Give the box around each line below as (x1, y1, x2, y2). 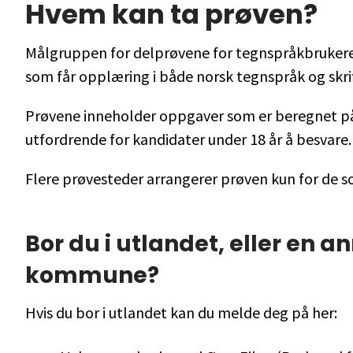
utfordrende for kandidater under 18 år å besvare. (25, 129, 351, 150)
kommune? (25, 260, 159, 292)
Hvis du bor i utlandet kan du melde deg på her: (25, 303, 337, 323)
